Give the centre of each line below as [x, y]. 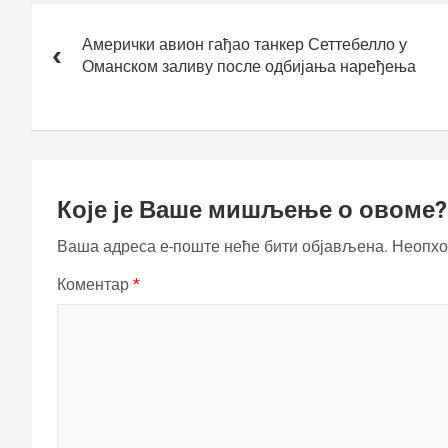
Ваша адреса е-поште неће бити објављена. [222, 246]
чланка [68, 44]
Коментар [95, 284]
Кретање [77, 16]
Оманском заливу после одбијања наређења [249, 66]
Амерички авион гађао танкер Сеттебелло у [244, 44]
